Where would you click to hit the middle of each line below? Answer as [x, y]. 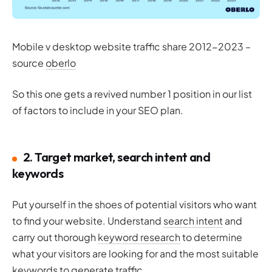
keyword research [139, 237]
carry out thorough [55, 237]
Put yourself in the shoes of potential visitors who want [134, 205]
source [29, 63]
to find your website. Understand [88, 221]
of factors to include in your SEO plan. [98, 110]
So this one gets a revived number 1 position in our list [132, 94]
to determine [211, 237]
